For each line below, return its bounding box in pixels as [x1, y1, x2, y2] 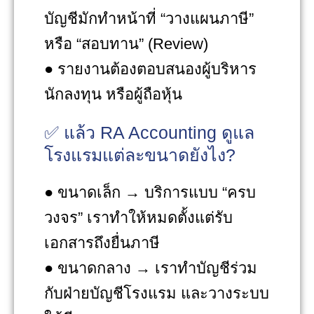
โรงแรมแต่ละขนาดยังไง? [44, 144, 235, 165]
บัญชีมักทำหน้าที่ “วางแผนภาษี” [44, 9, 254, 27]
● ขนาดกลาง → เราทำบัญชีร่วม [44, 259, 257, 277]
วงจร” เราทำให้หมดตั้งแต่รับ [44, 208, 233, 226]
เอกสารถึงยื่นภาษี [44, 233, 160, 252]
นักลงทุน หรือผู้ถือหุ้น [44, 85, 182, 103]
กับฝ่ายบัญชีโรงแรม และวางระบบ [44, 284, 269, 302]
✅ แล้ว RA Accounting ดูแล [44, 122, 254, 142]
